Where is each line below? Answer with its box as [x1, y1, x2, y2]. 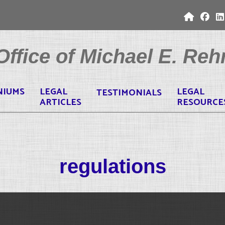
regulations [59, 155, 166, 177]
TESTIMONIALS [96, 85, 162, 100]
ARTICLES [40, 95, 81, 110]
